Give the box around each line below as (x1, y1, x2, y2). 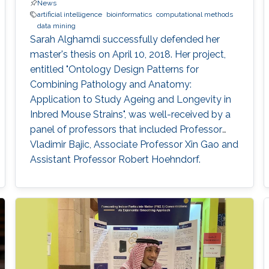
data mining (37, 22, 76, 31)
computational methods (156, 10, 233, 19)
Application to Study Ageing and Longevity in (29, 94, 231, 106)
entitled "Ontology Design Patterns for (29, 64, 199, 76)
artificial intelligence (37, 10, 102, 19)
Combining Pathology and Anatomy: (29, 79, 192, 91)
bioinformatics (106, 10, 152, 19)
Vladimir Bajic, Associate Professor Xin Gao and (29, 139, 238, 151)
